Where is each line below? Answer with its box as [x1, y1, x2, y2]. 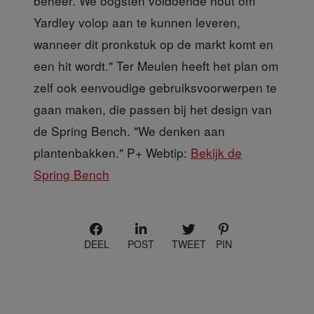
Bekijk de [191, 143, 242, 161]
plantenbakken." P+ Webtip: [34, 143, 191, 161]
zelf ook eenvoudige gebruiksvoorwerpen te [34, 78, 277, 96]
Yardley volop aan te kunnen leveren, [34, 13, 240, 31]
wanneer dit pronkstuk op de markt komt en [34, 34, 273, 53]
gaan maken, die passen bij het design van [34, 100, 272, 118]
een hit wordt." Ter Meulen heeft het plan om [34, 56, 278, 74]
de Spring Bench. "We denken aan [34, 121, 225, 139]
